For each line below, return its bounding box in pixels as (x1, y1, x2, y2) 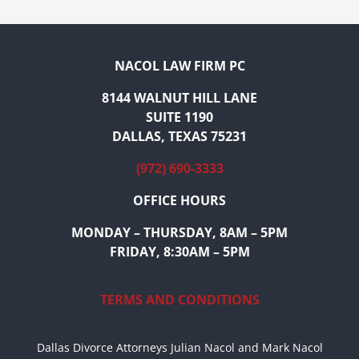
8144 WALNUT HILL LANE (102, 89, 257, 107)
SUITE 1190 (146, 108, 213, 127)
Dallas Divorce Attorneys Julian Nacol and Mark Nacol (36, 340, 323, 356)
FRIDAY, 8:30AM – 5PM (109, 243, 250, 261)
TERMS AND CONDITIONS (99, 291, 260, 309)
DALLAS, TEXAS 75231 (112, 127, 247, 146)
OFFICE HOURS (133, 192, 226, 210)
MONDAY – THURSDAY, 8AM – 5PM (71, 224, 288, 242)
